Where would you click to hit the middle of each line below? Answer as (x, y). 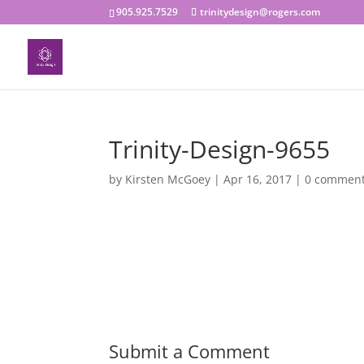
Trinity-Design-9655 (220, 149)
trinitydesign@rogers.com (260, 12)
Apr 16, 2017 (258, 179)
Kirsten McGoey (168, 179)
